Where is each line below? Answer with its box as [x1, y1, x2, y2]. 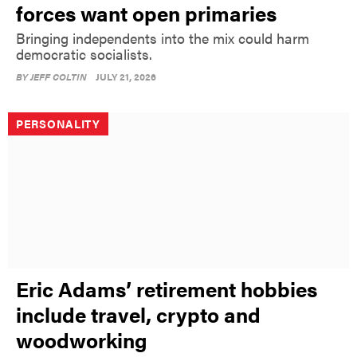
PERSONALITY [16, 115, 100, 131]
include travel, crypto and [16, 299, 261, 329]
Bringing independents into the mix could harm [16, 27, 309, 48]
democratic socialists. [16, 43, 152, 64]
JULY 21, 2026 [96, 69, 156, 84]
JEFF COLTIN [30, 69, 87, 84]
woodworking [16, 324, 147, 355]
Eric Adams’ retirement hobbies [16, 273, 317, 304]
